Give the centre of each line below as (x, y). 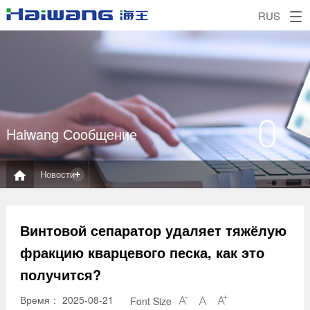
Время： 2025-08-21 (66, 300)
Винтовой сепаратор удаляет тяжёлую (153, 230)
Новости (57, 174)
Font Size (151, 301)
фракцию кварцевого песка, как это (142, 252)
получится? (60, 274)
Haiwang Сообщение (71, 134)
